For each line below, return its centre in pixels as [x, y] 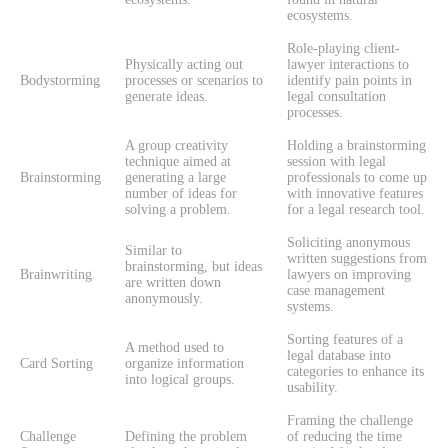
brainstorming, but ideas [193, 267]
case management [336, 291]
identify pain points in [349, 81]
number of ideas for [181, 194]
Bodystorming [60, 81]
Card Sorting [56, 364]
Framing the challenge [350, 421]
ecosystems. [320, 16]
